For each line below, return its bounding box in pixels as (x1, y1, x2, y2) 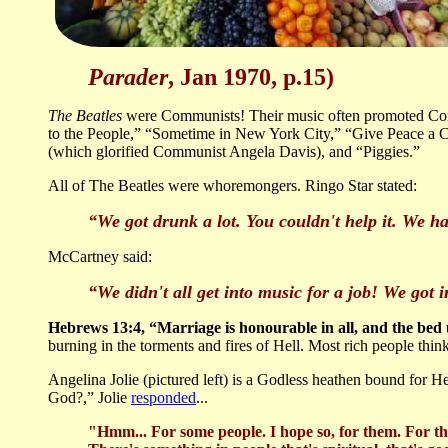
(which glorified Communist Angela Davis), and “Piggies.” (48, 143, 420, 161)
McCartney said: (48, 248, 152, 266)
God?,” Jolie (48, 389, 131, 407)
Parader (88, 64, 168, 91)
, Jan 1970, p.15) (168, 64, 334, 91)
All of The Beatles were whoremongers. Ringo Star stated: (48, 177, 417, 195)
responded (131, 389, 196, 407)
